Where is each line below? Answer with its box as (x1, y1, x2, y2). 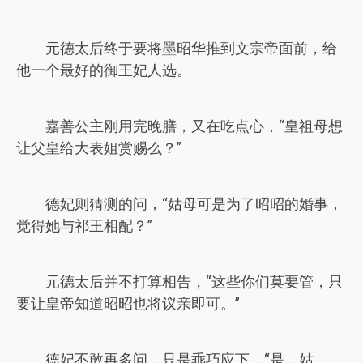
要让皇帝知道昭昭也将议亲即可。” (16, 295, 240, 312)
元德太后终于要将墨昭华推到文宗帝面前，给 (45, 40, 337, 57)
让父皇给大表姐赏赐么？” (16, 139, 181, 156)
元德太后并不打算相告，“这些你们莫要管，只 (45, 273, 343, 290)
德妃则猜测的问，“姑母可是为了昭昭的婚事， (45, 195, 343, 212)
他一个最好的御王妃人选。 (16, 62, 191, 79)
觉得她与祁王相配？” (16, 217, 152, 234)
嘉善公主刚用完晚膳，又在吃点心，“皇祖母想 (45, 117, 343, 135)
